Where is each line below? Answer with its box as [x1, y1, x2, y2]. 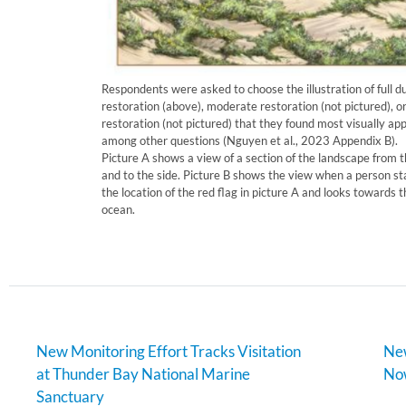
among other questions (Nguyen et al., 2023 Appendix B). [101, 133, 398, 149]
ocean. [101, 202, 135, 217]
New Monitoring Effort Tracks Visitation [36, 341, 301, 361]
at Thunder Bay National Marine [36, 363, 250, 383]
